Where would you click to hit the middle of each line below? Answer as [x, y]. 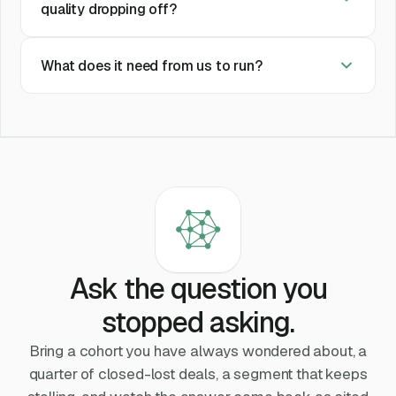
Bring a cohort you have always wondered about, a [198, 350]
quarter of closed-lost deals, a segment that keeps [198, 373]
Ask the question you [198, 288]
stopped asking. [198, 322]
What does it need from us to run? [151, 65]
